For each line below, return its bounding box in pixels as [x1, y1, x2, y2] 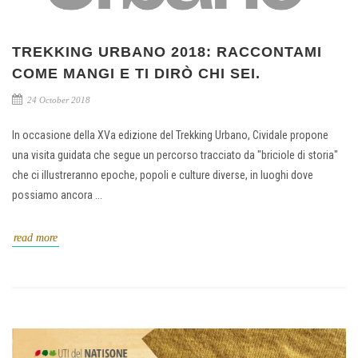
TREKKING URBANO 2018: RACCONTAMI [12, 43, 322, 60]
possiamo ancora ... [12, 188, 102, 201]
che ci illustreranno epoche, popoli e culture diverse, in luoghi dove [12, 168, 313, 181]
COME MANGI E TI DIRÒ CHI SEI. [12, 65, 261, 82]
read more [14, 231, 58, 244]
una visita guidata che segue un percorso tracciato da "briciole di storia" [12, 148, 338, 161]
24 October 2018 [25, 94, 90, 105]
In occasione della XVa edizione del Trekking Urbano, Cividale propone [12, 128, 328, 141]
